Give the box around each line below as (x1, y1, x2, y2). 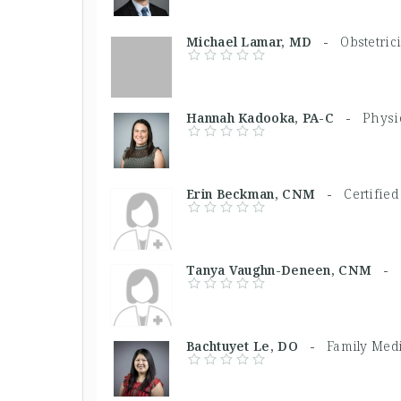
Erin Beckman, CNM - (186, 185, 345, 202)
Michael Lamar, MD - (186, 33, 341, 50)
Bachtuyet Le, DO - (186, 337, 327, 354)
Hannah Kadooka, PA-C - (186, 109, 363, 126)
